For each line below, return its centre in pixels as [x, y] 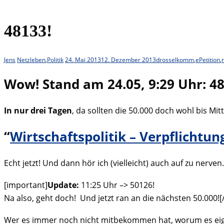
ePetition [208, 60]
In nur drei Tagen [38, 110]
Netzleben [31, 60]
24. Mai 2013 [83, 60]
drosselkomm [175, 60]
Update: [63, 185]
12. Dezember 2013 [128, 60]
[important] [26, 185]
